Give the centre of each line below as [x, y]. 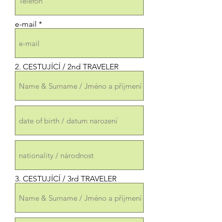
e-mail [26, 24]
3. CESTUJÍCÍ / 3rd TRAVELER [66, 179]
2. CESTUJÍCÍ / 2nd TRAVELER [67, 67]
